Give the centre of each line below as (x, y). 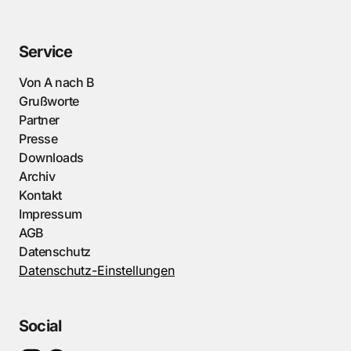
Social (40, 326)
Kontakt (40, 195)
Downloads (51, 158)
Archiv (37, 177)
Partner (39, 120)
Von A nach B (57, 83)
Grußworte (49, 101)
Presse (38, 139)
